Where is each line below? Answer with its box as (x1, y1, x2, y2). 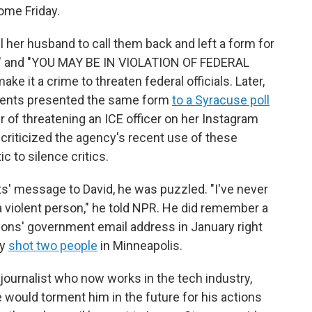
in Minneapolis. (97, 237, 182, 253)
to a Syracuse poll (172, 92, 270, 107)
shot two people (8, 237, 97, 253)
